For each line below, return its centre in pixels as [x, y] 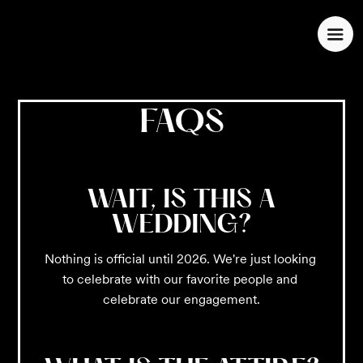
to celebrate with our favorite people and [180, 279]
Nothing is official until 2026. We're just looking [180, 259]
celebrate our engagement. [181, 299]
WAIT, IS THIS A [181, 201]
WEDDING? [181, 226]
